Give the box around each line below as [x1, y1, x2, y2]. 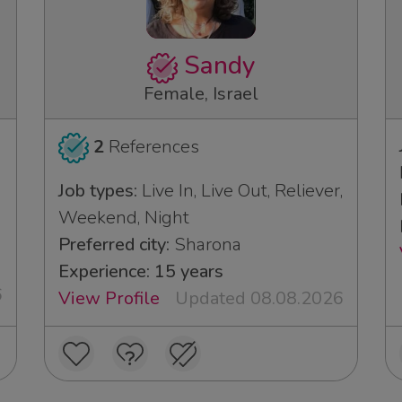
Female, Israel [144, 81, 258, 106]
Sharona [170, 232, 241, 257]
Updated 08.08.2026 [175, 285, 344, 310]
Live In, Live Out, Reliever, [137, 178, 343, 203]
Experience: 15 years [58, 258, 223, 284]
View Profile [58, 285, 160, 310]
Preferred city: [58, 232, 170, 257]
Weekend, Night [58, 205, 189, 230]
